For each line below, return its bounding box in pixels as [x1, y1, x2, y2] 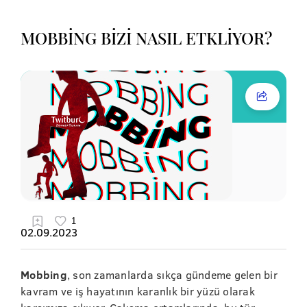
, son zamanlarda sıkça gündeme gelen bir [66, 267, 278, 282]
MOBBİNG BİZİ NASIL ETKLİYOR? [21, 27, 272, 49]
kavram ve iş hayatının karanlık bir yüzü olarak [21, 284, 255, 298]
